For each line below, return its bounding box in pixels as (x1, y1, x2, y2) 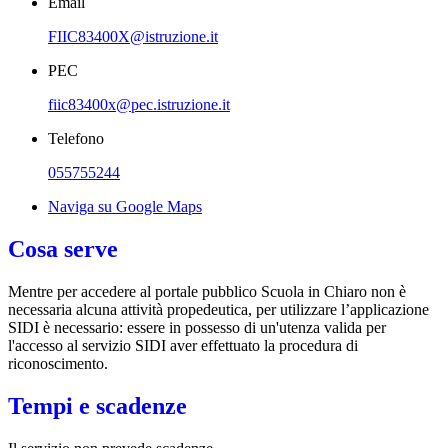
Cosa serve (8, 235, 118, 262)
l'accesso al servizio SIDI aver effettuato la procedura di (8, 336, 358, 354)
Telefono (48, 129, 104, 147)
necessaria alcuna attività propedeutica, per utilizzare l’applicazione (8, 300, 429, 318)
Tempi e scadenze (8, 392, 187, 419)
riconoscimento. (8, 354, 108, 372)
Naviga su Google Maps (48, 197, 202, 215)
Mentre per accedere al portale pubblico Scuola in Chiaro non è (8, 282, 406, 300)
